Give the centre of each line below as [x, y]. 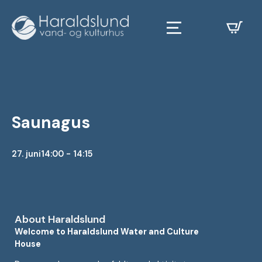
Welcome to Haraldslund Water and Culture [107, 232]
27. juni [26, 154]
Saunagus [51, 123]
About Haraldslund [60, 219]
